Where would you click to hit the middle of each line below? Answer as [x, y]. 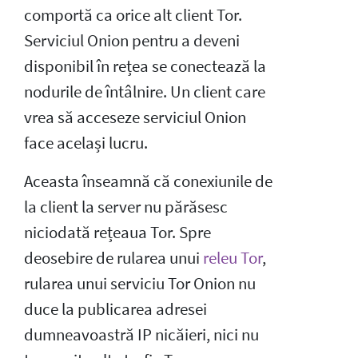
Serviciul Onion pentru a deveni [132, 40]
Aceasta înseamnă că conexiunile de [148, 181]
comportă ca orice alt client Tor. [133, 15]
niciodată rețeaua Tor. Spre [117, 232]
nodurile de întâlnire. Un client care [145, 91]
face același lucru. [86, 143]
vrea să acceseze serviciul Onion [135, 117]
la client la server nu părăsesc [126, 207]
